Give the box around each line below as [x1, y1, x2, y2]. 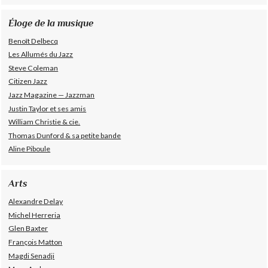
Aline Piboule [8, 144, 51, 154]
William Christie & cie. [8, 117, 81, 127]
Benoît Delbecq [8, 36, 59, 45]
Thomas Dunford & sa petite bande [8, 130, 121, 140]
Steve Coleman [8, 63, 59, 72]
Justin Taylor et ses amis [8, 103, 87, 113]
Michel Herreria [8, 210, 61, 220]
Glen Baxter [8, 224, 48, 233]
